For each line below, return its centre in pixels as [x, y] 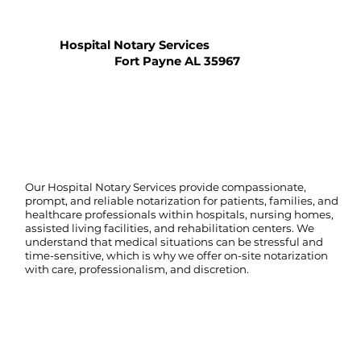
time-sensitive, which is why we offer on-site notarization [177, 255]
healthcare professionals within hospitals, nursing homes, [180, 214]
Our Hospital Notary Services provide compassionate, [166, 187]
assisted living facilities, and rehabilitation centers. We [170, 228]
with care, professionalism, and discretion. [137, 269]
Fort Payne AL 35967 [178, 61]
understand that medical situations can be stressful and [174, 241]
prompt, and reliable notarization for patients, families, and [182, 200]
